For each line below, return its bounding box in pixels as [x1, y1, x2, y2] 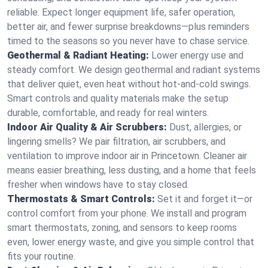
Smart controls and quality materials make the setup [7, 93, 229, 104]
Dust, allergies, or [169, 121, 242, 133]
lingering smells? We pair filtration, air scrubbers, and [7, 136, 226, 147]
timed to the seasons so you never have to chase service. [7, 35, 249, 47]
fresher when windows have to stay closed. [7, 179, 189, 190]
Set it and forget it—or [157, 193, 252, 205]
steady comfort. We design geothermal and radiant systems [7, 64, 260, 75]
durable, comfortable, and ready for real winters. [7, 107, 209, 118]
